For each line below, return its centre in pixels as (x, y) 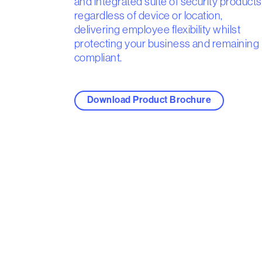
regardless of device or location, (149, 15)
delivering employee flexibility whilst (158, 29)
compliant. (98, 57)
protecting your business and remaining (167, 43)
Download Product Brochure (149, 100)
